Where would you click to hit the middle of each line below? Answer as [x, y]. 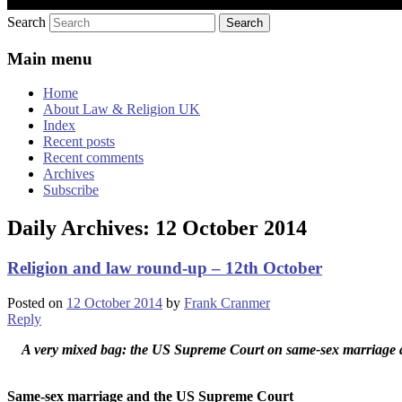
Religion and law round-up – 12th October [165, 268]
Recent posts [79, 142]
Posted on [37, 302]
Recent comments [93, 158]
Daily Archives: [81, 228]
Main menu [50, 58]
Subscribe [71, 190]
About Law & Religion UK [122, 109]
